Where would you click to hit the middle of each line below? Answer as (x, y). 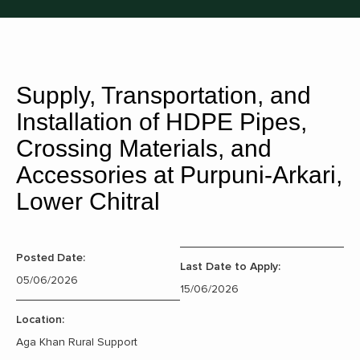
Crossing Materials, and (144, 148)
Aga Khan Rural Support (77, 342)
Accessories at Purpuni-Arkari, (179, 175)
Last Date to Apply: (230, 266)
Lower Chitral (88, 201)
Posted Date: (51, 258)
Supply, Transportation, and (164, 95)
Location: (40, 319)
